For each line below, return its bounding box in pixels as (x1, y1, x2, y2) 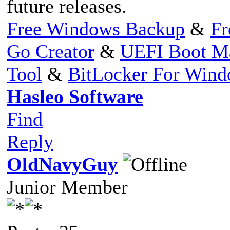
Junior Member (7, 176, 128, 198)
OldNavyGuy (7, 153, 118, 175)
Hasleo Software (7, 85, 143, 107)
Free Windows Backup (7, 17, 185, 40)
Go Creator (7, 40, 94, 62)
